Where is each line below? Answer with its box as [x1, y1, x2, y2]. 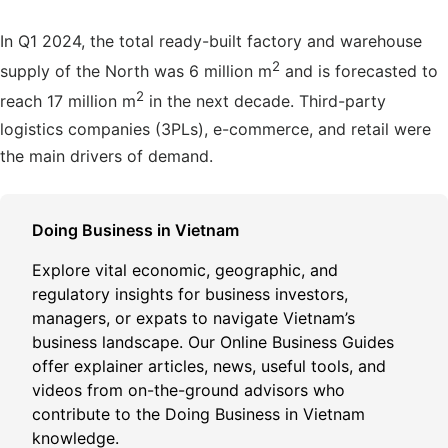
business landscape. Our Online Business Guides [32, 331, 394, 352]
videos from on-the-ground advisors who [32, 379, 345, 400]
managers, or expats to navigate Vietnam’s [32, 307, 355, 328]
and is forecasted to [280, 61, 438, 82]
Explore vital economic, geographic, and [32, 259, 338, 280]
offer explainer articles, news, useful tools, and [32, 355, 386, 376]
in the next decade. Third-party [144, 91, 386, 112]
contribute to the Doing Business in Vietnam [32, 403, 365, 424]
